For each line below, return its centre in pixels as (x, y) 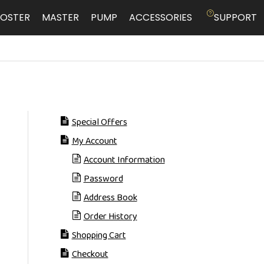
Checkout (90, 254)
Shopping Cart (99, 235)
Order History (110, 217)
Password (103, 179)
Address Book (110, 198)
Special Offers (99, 122)
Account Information (124, 160)
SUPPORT (235, 17)
